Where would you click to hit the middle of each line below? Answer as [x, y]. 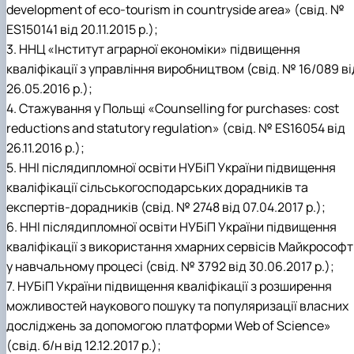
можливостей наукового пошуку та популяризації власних [177, 306]
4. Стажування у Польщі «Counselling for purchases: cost [173, 109]
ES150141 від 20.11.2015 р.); [82, 30]
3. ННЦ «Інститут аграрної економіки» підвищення [153, 49]
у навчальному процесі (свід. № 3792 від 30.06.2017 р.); [170, 267]
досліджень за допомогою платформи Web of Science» [169, 326]
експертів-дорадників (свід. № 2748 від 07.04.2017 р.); [166, 207]
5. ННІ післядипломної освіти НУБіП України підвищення [171, 168]
